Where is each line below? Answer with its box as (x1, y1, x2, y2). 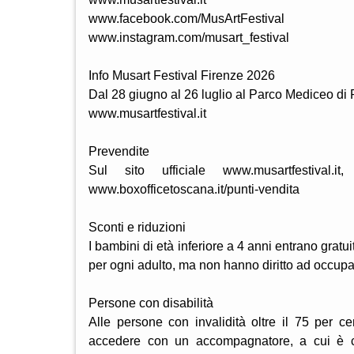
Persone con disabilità (88, 296, 213, 310)
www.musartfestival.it (88, 106, 206, 120)
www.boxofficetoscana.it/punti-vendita (88, 182, 299, 196)
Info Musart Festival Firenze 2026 (88, 68, 275, 82)
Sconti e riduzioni (88, 220, 186, 234)
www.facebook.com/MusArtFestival (88, 11, 284, 25)
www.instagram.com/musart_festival (88, 30, 289, 44)
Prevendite (88, 144, 149, 158)
